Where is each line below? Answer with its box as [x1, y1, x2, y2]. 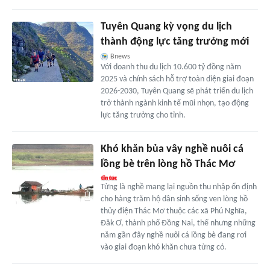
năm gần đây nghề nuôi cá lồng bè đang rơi [100, 230, 246, 240]
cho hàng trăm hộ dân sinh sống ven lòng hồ [100, 194, 248, 204]
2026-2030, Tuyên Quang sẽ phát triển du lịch [100, 86, 253, 96]
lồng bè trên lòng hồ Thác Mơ [100, 158, 235, 170]
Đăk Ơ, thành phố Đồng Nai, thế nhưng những [100, 218, 256, 228]
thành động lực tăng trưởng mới [100, 36, 249, 48]
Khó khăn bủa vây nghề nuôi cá [100, 143, 243, 155]
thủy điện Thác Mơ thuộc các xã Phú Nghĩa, [100, 206, 247, 216]
